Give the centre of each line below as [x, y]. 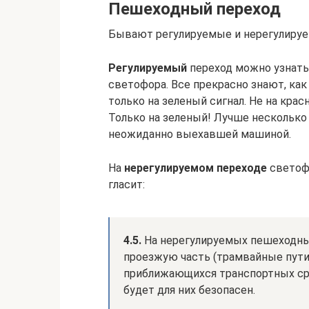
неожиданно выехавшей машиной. [200, 134]
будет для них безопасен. [189, 290]
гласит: [127, 185]
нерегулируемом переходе [196, 168]
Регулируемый [148, 68]
